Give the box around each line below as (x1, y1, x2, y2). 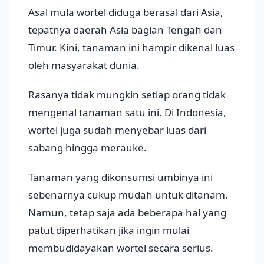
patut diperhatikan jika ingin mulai (28, 223, 189, 237)
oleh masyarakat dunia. (28, 58, 140, 72)
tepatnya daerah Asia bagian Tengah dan (28, 23, 222, 37)
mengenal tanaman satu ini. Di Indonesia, (28, 105, 226, 119)
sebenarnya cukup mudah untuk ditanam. (28, 188, 228, 202)
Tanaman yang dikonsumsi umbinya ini (28, 170, 213, 184)
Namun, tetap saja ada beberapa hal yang (28, 206, 226, 219)
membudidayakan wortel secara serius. (28, 241, 213, 255)
